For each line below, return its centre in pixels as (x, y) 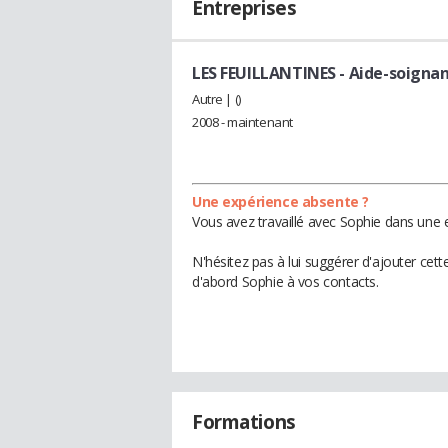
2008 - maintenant (242, 121)
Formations (244, 421)
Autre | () (216, 98)
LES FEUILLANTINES (264, 73)
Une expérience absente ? (280, 201)
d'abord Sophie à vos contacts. (285, 281)
